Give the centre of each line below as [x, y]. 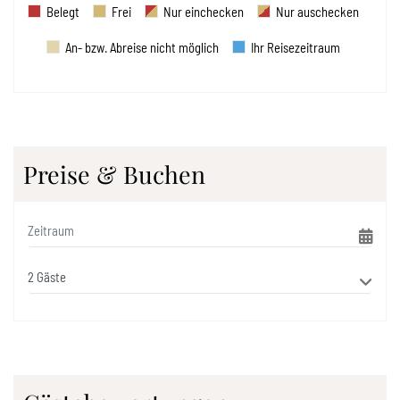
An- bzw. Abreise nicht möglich [142, 47]
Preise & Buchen [114, 174]
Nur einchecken [204, 11]
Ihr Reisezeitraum [296, 47]
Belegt [63, 11]
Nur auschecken [317, 11]
